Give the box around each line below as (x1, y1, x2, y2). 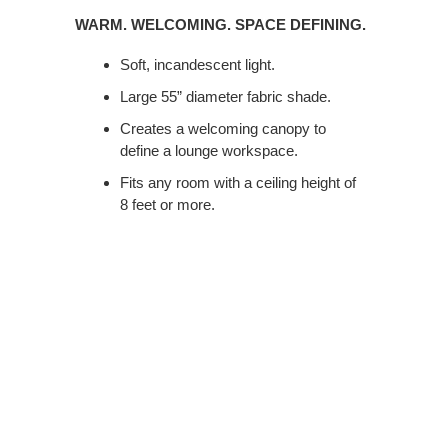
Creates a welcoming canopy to (120, 119, 326, 137)
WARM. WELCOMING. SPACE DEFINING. (75, 15, 366, 33)
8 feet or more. (120, 195, 215, 213)
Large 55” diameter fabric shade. (120, 87, 331, 105)
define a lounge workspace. (120, 141, 298, 159)
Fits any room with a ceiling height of (120, 173, 356, 191)
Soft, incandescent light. (120, 55, 275, 73)
